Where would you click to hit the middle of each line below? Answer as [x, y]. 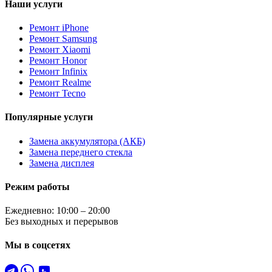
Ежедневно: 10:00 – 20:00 [57, 211]
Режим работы [37, 186]
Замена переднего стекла [81, 152]
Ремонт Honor [58, 60]
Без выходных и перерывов [62, 222]
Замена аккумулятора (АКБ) [87, 141]
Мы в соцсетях [38, 245]
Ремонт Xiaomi [60, 49]
